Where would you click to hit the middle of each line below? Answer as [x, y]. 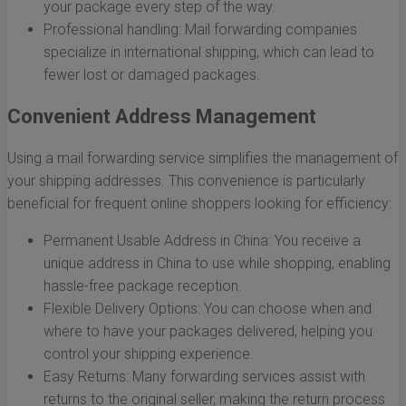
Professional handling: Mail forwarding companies [200, 30]
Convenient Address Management [162, 117]
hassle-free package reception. [143, 286]
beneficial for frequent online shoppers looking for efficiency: [199, 204]
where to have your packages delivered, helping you [208, 332]
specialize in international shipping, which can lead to [209, 53]
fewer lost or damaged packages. [152, 75]
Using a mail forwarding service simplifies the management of [203, 159]
